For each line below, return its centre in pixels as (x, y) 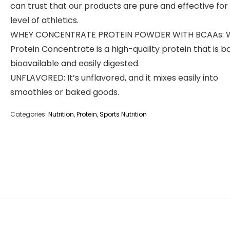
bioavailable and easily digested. (75, 63)
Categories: (29, 114)
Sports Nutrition (123, 114)
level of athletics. (44, 20)
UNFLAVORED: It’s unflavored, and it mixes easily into (114, 78)
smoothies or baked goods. (65, 92)
